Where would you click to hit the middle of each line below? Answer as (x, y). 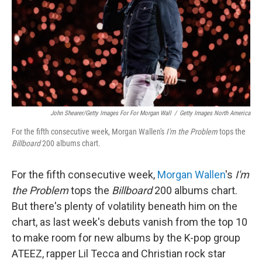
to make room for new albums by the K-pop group (126, 238)
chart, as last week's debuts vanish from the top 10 (130, 222)
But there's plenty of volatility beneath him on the (125, 206)
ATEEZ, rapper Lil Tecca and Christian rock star (119, 254)
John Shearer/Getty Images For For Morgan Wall (111, 113)
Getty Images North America (215, 113)
